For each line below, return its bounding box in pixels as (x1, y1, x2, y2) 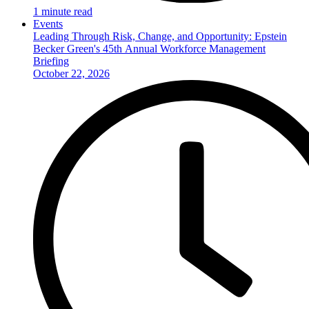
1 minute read (33, 5, 92, 17)
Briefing (33, 54, 69, 67)
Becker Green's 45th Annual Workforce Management (33, 42, 266, 54)
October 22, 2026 (33, 67, 110, 79)
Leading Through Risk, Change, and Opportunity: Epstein (33, 30, 287, 42)
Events (33, 17, 63, 30)
